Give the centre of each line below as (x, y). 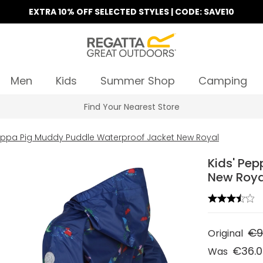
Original (226, 233)
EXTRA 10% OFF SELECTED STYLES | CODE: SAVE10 (131, 12)
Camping (222, 81)
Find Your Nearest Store (131, 107)
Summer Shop (137, 81)
